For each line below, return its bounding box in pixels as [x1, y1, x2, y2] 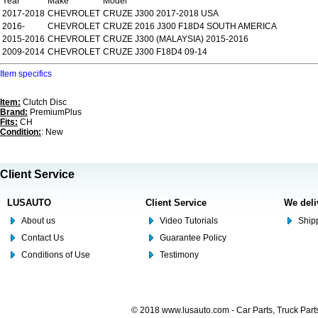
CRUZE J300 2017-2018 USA [103, 9, 219, 18]
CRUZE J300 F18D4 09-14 [103, 47, 207, 57]
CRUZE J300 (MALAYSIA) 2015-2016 [103, 34, 248, 44]
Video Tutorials [160, 216, 218, 226]
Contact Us [21, 233, 64, 243]
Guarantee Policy [160, 233, 226, 243]
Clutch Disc [21, 97, 67, 107]
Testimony [160, 250, 199, 260]
